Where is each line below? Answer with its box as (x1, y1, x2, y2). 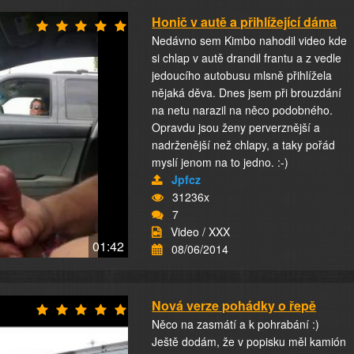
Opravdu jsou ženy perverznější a (152, 119, 321, 135)
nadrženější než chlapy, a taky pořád (152, 137, 336, 153)
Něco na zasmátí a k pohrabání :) (152, 316, 320, 332)
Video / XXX (171, 224, 231, 239)
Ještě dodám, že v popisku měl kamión (152, 333, 347, 349)
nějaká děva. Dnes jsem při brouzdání (152, 85, 342, 100)
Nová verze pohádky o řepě (152, 296, 317, 314)
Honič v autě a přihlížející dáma (152, 13, 337, 31)
